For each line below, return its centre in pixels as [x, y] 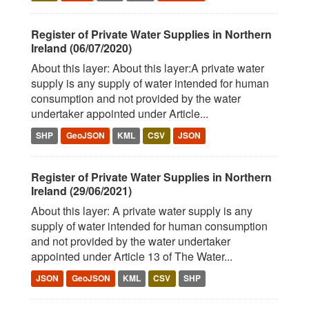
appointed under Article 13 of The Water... [132, 256]
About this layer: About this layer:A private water [148, 68]
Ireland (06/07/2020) [81, 48]
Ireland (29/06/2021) [81, 191]
